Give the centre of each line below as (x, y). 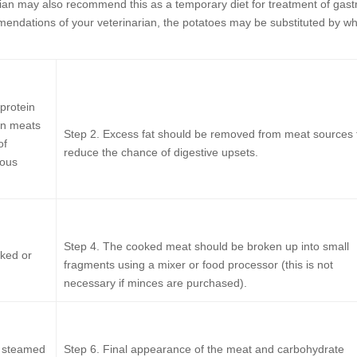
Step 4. (81, 246)
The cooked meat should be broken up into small (224, 246)
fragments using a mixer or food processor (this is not (198, 265)
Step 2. (81, 134)
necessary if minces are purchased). (155, 283)
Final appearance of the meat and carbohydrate (222, 349)
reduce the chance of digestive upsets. (161, 152)
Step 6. (81, 349)
